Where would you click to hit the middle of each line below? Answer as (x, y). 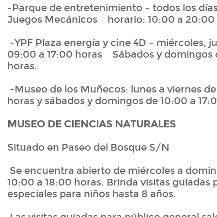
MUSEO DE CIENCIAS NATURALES (92, 124)
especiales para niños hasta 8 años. (92, 194)
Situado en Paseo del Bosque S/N (88, 147)
